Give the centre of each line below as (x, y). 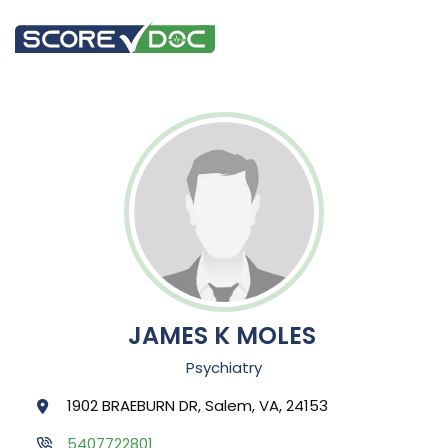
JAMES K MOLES (222, 335)
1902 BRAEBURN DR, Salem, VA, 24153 (197, 406)
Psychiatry (224, 368)
